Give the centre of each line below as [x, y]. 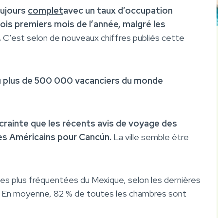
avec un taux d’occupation [118, 10]
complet [45, 10]
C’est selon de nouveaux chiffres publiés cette [93, 37]
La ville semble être [150, 137]
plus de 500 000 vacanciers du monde [83, 80]
